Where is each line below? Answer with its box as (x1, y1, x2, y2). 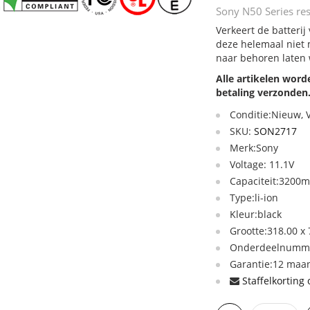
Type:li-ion (230, 191, 279, 204)
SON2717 (254, 125, 298, 138)
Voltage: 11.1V (230, 158, 295, 171)
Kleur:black (230, 208, 282, 221)
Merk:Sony (230, 141, 279, 154)
